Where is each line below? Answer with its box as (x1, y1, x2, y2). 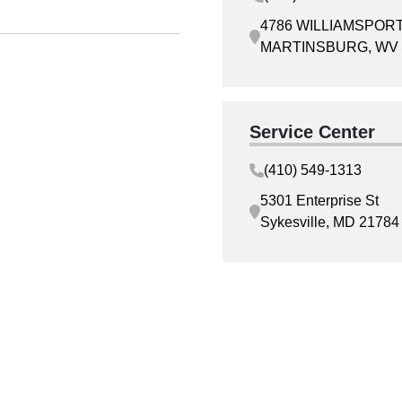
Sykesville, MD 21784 (260, 214, 399, 230)
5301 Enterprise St (260, 193, 379, 208)
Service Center (249, 122, 375, 142)
